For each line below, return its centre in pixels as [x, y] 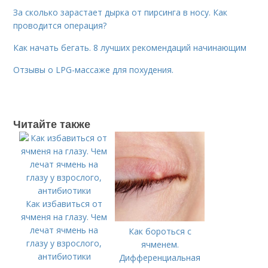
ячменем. [160, 244]
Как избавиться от [64, 204]
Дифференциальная [160, 258]
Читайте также [52, 124]
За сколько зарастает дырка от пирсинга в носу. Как [121, 12]
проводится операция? [60, 25]
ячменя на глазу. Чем [64, 217]
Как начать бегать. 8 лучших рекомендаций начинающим [130, 48]
